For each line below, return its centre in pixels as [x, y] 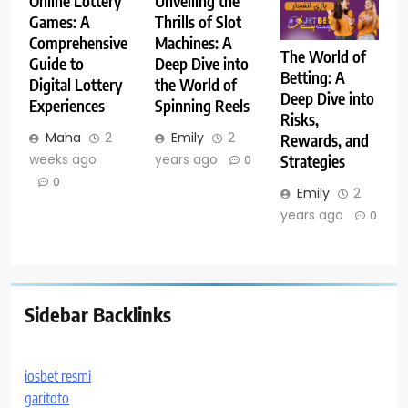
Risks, [299, 119]
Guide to [56, 64]
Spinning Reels [202, 106]
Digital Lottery [76, 85]
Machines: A [193, 43]
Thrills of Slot [198, 22]
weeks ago [63, 160]
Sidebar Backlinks [98, 314]
